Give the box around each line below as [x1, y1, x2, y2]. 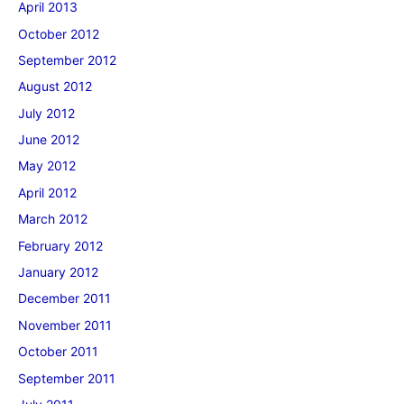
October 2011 [18, 344, 98, 360]
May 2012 [18, 158, 76, 174]
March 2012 [18, 211, 87, 227]
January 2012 [18, 264, 98, 280]
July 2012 [18, 105, 75, 121]
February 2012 [18, 237, 103, 253]
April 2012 [18, 184, 77, 200]
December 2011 [18, 290, 111, 307]
